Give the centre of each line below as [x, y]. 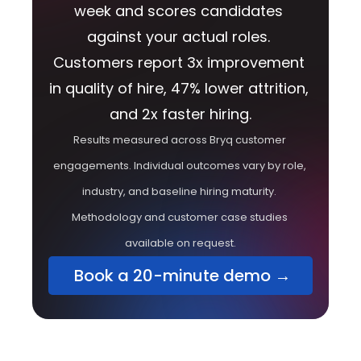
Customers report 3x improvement [178, 62]
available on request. [180, 243]
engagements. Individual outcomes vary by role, [179, 166]
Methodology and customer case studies [179, 217]
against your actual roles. [178, 37]
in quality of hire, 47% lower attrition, [178, 88]
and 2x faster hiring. [180, 114]
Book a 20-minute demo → [180, 276]
